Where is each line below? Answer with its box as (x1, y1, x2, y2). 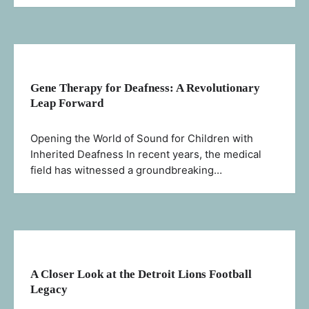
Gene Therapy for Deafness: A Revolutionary (30, 81, 260, 95)
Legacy (30, 282, 68, 296)
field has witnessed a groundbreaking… (30, 164, 222, 177)
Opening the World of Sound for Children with (30, 132, 253, 146)
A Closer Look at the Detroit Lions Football (30, 267, 252, 281)
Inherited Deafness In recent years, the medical (30, 148, 261, 161)
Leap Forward (30, 97, 103, 110)
